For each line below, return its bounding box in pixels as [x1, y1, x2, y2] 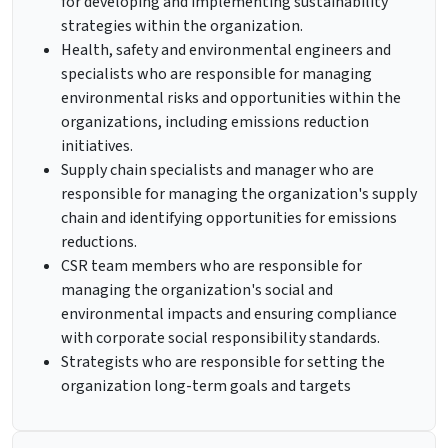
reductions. [61, 231, 137, 254]
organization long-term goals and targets [61, 375, 351, 398]
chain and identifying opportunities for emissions [61, 207, 397, 230]
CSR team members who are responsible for [61, 255, 362, 278]
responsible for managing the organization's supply [61, 183, 417, 206]
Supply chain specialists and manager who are [61, 159, 374, 182]
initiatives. [61, 135, 133, 158]
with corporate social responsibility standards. [61, 327, 380, 350]
